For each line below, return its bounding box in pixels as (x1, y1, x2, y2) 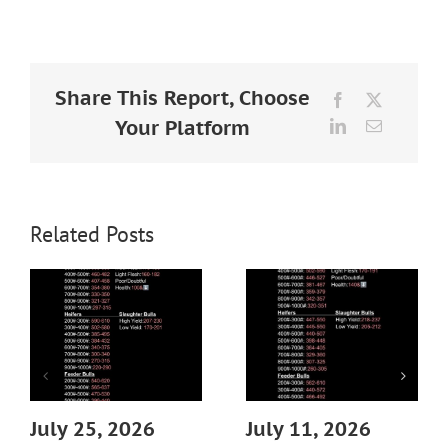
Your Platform (114, 114, 250, 141)
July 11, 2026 (246, 416, 371, 443)
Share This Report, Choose (54, 84, 310, 111)
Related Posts (30, 219, 154, 248)
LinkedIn (345, 116, 404, 133)
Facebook (345, 90, 408, 107)
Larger (29, 4, 79, 25)
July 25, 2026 (30, 416, 155, 443)
